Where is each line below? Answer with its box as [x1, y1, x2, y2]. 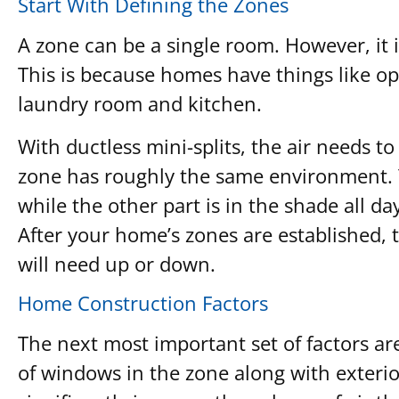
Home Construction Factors [18, 289, 268, 317]
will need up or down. [18, 249, 216, 277]
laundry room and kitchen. [18, 90, 262, 118]
